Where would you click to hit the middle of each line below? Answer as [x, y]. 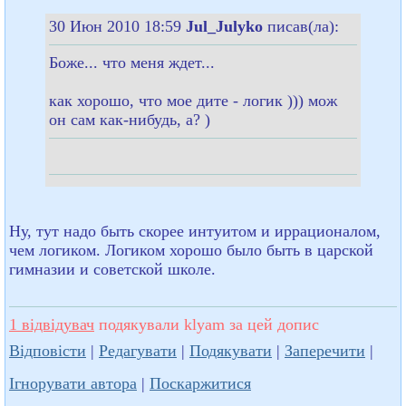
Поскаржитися [200, 383]
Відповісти [48, 350]
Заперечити [325, 350]
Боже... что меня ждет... [132, 62]
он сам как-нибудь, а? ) [130, 119]
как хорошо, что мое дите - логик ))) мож [193, 100]
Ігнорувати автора [73, 383]
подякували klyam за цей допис [207, 324]
